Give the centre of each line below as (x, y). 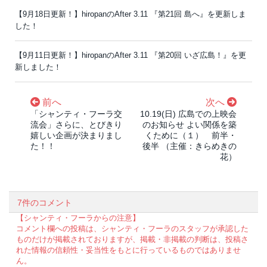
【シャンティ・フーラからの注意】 (78, 218)
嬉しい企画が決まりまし (76, 136)
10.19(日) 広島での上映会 (188, 114)
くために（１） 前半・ (191, 136)
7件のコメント (45, 203)
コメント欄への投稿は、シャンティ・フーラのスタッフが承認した (132, 229)
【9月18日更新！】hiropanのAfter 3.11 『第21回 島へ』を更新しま (131, 14)
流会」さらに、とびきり (76, 125)
